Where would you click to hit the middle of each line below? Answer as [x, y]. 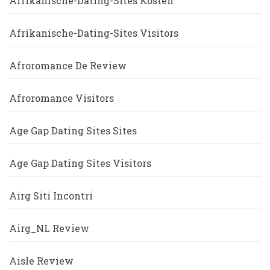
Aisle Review [41, 261]
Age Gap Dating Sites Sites [73, 131]
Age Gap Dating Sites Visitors [80, 163]
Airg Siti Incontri [51, 196]
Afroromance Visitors [61, 98]
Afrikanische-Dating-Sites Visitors [94, 33]
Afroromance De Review [68, 66]
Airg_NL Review [49, 228]
